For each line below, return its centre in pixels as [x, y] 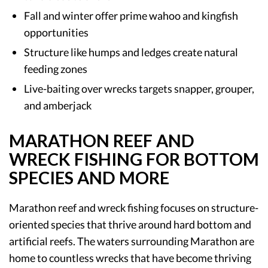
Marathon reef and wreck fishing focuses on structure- [134, 207]
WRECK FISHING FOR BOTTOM [134, 159]
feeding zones [56, 68]
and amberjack [58, 105]
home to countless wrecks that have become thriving [130, 258]
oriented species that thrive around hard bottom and [130, 224]
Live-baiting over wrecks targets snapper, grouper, [139, 88]
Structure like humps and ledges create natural [131, 52]
